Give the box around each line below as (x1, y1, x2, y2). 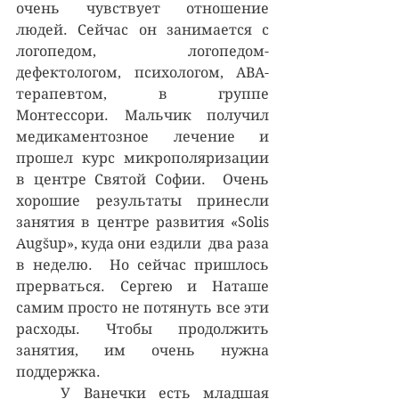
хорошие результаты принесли (16, 191, 269, 209)
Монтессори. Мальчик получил (16, 106, 269, 124)
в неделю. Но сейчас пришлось (16, 256, 269, 273)
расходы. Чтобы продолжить (16, 320, 269, 338)
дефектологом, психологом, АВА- (16, 63, 269, 81)
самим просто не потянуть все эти (16, 298, 269, 316)
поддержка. (16, 362, 101, 380)
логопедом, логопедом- (16, 42, 269, 60)
